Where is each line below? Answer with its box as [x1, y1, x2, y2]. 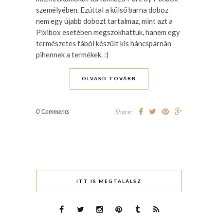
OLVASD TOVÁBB [82, 75, 136, 81]
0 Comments [36, 107, 69, 115]
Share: [115, 108, 132, 116]
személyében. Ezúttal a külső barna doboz [36, 5, 168, 14]
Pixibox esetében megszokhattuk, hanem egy [36, 27, 180, 36]
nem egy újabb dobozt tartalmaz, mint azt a [36, 16, 173, 25]
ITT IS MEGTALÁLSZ [76, 178, 142, 184]
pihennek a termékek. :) [36, 50, 109, 59]
